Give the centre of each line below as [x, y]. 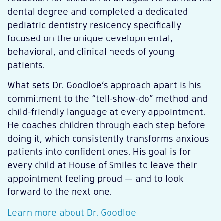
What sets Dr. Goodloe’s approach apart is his [104, 85]
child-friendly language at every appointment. [106, 111]
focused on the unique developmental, [90, 37]
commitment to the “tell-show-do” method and [108, 98]
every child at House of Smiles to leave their [102, 165]
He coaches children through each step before [106, 125]
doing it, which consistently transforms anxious [108, 138]
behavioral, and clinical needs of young [91, 51]
